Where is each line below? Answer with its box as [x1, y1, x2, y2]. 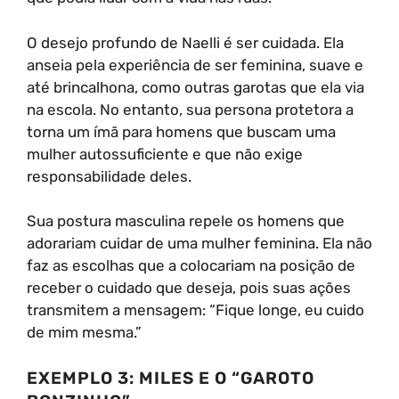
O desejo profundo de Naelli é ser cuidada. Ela [27, 33, 344, 52]
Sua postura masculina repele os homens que [27, 212, 345, 230]
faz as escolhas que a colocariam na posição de [27, 256, 355, 274]
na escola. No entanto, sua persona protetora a [27, 100, 354, 118]
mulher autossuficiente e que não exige [27, 144, 303, 163]
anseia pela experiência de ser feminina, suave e [27, 55, 363, 74]
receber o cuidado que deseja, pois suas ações [27, 279, 351, 297]
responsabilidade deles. [27, 167, 191, 185]
